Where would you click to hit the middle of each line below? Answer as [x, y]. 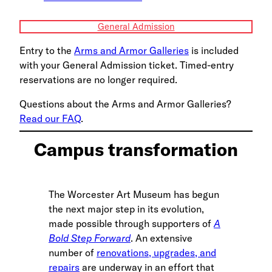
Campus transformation [136, 149]
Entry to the [47, 50]
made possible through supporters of [131, 223]
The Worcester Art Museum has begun [134, 194]
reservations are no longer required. [98, 79]
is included [214, 50]
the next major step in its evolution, [126, 209]
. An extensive [161, 238]
